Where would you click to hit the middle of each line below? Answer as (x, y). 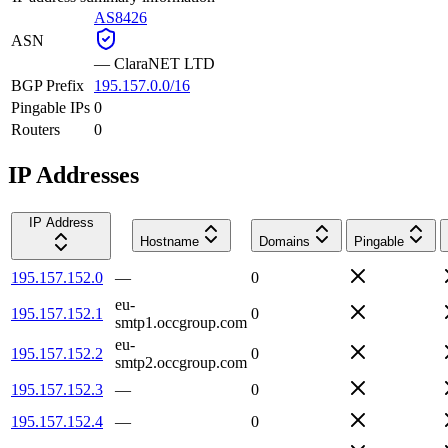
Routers (35, 129)
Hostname (169, 241)
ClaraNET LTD (164, 63)
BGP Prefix (47, 85)
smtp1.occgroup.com (181, 322)
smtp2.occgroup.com (181, 362)
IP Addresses (73, 174)
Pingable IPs (50, 107)
